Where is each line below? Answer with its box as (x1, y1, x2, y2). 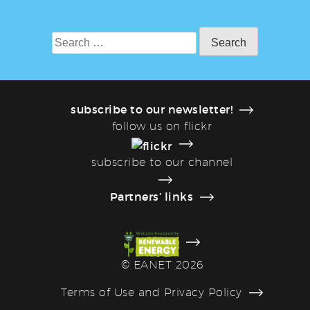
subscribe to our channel (91, 155, 232, 169)
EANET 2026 (129, 258, 203, 272)
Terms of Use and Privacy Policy (61, 286, 242, 300)
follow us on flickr (111, 119, 212, 133)
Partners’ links (109, 189, 194, 203)
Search (51, 32, 91, 46)
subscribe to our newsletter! (71, 102, 232, 116)
